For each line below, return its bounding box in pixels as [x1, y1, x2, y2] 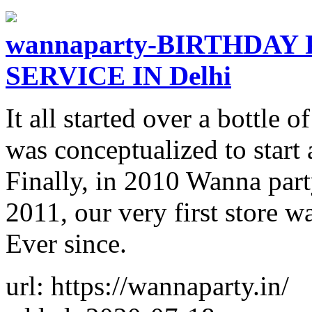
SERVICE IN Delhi [6, 60, 231, 91]
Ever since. [6, 228, 127, 258]
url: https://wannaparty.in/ [6, 270, 289, 301]
